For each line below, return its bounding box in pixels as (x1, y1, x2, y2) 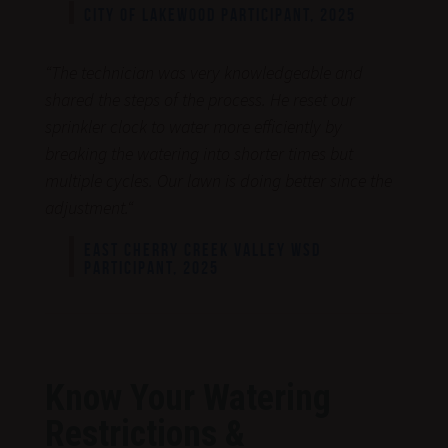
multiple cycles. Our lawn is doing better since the (44, 168, 392, 192)
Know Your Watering (44, 376, 331, 419)
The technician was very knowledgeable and (50, 60, 363, 84)
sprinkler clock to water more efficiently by (44, 114, 342, 138)
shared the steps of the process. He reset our (44, 87, 355, 111)
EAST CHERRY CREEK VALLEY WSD (83, 239, 321, 260)
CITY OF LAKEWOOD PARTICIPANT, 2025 (83, 4, 356, 25)
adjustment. (44, 195, 127, 219)
